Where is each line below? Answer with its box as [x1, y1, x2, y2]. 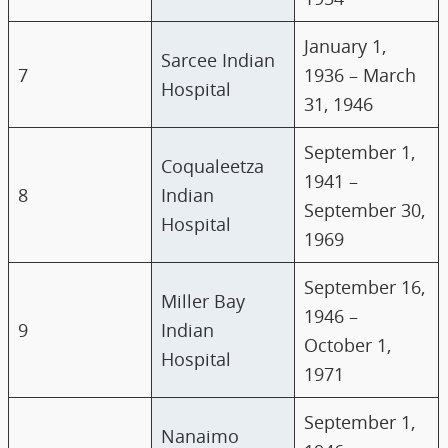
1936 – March [304, 62, 417, 88]
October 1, [304, 332, 392, 358]
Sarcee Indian [161, 47, 276, 73]
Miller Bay [161, 288, 246, 314]
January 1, [304, 33, 387, 59]
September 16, [304, 274, 426, 300]
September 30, [304, 197, 426, 223]
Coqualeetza [161, 153, 265, 179]
